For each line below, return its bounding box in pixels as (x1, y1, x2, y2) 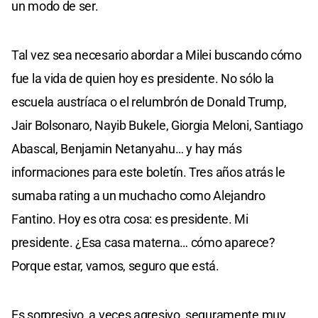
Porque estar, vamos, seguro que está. (11, 258, 219, 273)
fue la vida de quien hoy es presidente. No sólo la (11, 70, 275, 86)
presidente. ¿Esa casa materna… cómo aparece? (11, 234, 275, 250)
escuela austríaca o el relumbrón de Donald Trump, (11, 94, 287, 109)
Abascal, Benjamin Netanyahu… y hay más (11, 141, 242, 156)
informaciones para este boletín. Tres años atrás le (11, 164, 285, 180)
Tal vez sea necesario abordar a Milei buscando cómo (11, 47, 302, 62)
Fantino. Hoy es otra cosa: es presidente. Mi (11, 211, 248, 226)
